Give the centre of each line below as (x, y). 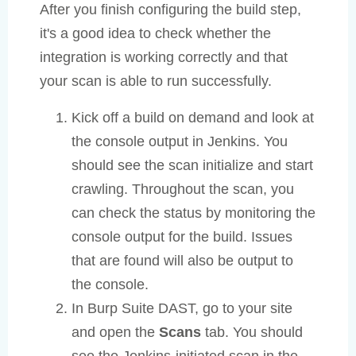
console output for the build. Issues (182, 237)
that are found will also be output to (182, 261)
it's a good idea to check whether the (155, 34)
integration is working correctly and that (164, 58)
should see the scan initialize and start (192, 166)
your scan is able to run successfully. (156, 81)
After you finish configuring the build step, (170, 10)
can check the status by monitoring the (193, 213)
